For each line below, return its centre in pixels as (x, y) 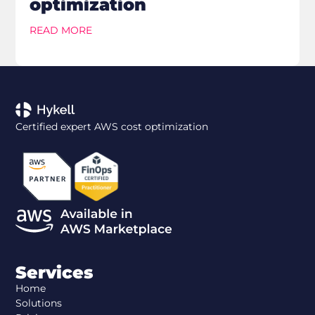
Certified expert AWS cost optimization (112, 127)
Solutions (39, 303)
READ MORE (61, 30)
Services (55, 272)
